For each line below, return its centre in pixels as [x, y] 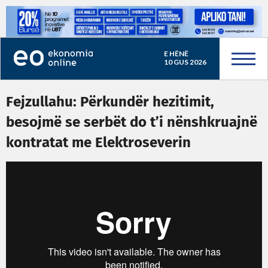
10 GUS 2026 [185, 62]
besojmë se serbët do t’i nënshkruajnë [132, 123]
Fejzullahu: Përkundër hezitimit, [110, 102]
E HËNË [176, 54]
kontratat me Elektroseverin [98, 143]
